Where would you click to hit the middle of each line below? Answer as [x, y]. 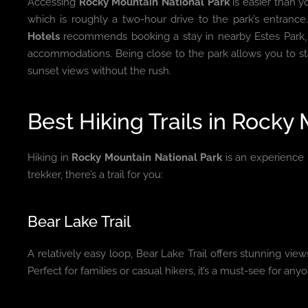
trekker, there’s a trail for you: [95, 174]
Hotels [44, 36]
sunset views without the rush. [99, 70]
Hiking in [50, 157]
